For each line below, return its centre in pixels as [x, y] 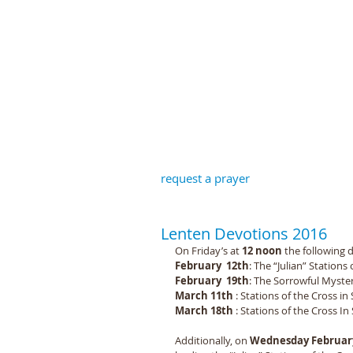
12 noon [262, 251]
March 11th [205, 295]
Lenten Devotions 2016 [244, 234]
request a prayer [205, 178]
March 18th [205, 310]
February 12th [212, 266]
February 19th [212, 281]
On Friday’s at [208, 251]
